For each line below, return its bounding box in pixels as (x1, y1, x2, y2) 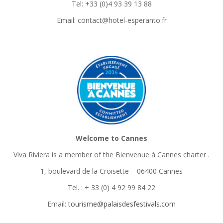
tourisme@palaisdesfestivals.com (68, 199, 176, 209)
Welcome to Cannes (76, 133, 147, 143)
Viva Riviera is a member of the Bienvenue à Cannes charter (13, 150, 206, 159)
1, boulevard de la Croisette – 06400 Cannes (40, 166, 183, 176)
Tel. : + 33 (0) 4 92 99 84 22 (68, 183, 155, 192)
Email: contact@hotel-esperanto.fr (56, 15, 167, 25)
